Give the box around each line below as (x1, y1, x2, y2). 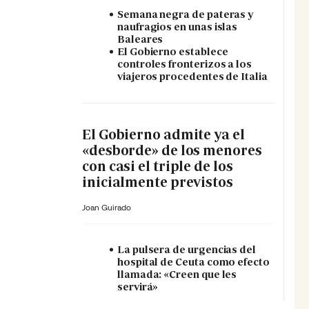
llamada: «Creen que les (117, 267, 237, 281)
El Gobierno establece (117, 44, 228, 58)
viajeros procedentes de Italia (117, 69, 268, 83)
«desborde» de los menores (82, 141, 262, 160)
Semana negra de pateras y (117, 7, 254, 21)
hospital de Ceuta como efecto (117, 255, 270, 268)
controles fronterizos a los (117, 57, 252, 70)
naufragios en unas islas (117, 19, 238, 33)
